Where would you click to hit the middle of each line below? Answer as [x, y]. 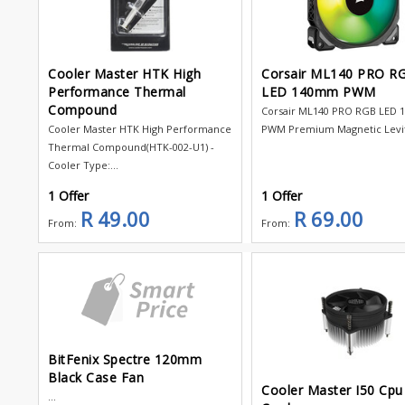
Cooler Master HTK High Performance [140, 128]
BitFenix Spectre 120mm [125, 360]
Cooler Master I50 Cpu [332, 390]
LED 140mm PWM [319, 91]
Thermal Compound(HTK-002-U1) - [131, 146]
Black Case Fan [96, 378]
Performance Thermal [117, 91]
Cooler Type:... [83, 165]
